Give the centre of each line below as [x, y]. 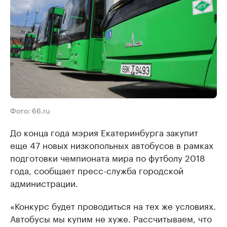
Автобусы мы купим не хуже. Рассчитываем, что [111, 218]
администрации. [44, 182]
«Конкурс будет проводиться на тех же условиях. [113, 205]
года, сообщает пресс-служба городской [97, 169]
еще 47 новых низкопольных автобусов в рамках [112, 144]
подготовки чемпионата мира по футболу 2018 [108, 157]
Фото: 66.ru [30, 110]
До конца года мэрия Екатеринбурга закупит [104, 131]
